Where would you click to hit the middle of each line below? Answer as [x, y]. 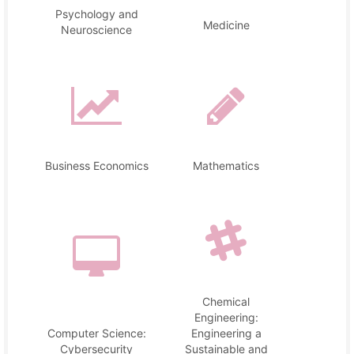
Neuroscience [96, 30]
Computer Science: [96, 333]
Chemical [226, 302]
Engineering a [226, 333]
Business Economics [96, 166]
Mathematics [226, 166]
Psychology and [96, 14]
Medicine [226, 24]
